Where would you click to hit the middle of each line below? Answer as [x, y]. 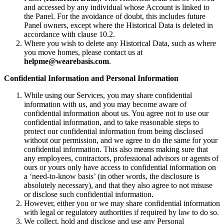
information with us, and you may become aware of [105, 104]
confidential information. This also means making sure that [116, 149]
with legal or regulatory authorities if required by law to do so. [121, 212]
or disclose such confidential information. [89, 194]
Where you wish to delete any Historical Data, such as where [120, 43]
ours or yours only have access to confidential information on [120, 167]
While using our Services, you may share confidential [108, 95]
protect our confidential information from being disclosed [113, 131]
